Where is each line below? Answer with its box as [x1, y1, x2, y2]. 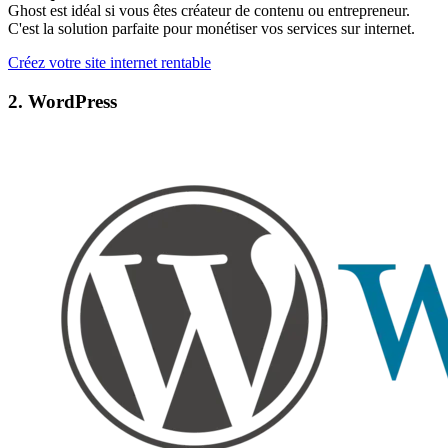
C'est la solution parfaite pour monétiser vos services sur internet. [8, 20, 415, 38]
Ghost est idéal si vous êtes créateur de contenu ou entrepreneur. [8, 2, 410, 20]
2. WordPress [8, 90, 117, 112]
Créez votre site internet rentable [8, 54, 211, 72]
